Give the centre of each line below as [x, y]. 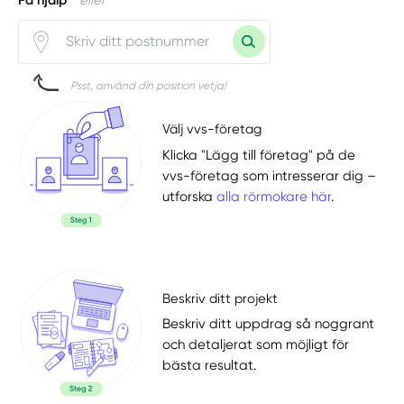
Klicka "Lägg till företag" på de [259, 155]
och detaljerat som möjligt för [256, 344]
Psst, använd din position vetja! [149, 85]
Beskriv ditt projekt [220, 298]
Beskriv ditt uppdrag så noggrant [269, 323]
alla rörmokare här [274, 196]
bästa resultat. [210, 365]
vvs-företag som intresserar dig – [270, 175]
